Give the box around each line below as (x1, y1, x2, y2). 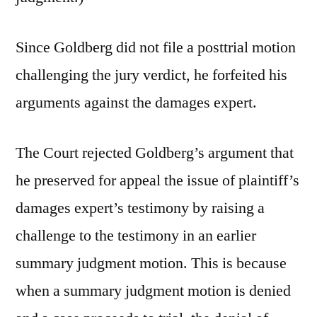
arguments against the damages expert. (16, 93, 257, 113)
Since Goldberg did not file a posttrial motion (16, 38, 296, 57)
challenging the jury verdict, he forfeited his (16, 65, 287, 85)
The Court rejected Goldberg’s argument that (16, 143, 294, 163)
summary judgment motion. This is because (16, 253, 287, 273)
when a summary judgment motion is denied (16, 281, 291, 301)
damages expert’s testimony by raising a (16, 198, 265, 218)
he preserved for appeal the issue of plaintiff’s (16, 171, 299, 190)
